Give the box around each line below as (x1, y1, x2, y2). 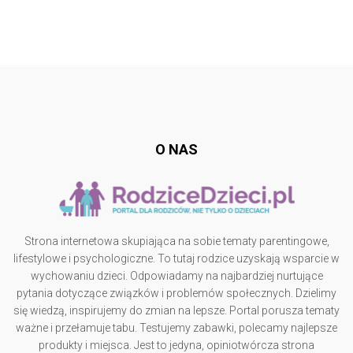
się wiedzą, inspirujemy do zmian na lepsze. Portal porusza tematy (13, 304, 340, 317)
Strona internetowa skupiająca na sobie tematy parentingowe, (24, 235, 329, 247)
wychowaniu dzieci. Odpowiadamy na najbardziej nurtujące (30, 269, 323, 282)
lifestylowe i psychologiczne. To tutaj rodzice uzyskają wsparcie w (13, 252, 340, 265)
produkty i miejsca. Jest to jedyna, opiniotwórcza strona (39, 339, 314, 351)
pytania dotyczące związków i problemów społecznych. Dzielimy (17, 287, 336, 299)
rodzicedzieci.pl (138, 88, 215, 102)
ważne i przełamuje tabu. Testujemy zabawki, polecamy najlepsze (16, 321, 337, 334)
